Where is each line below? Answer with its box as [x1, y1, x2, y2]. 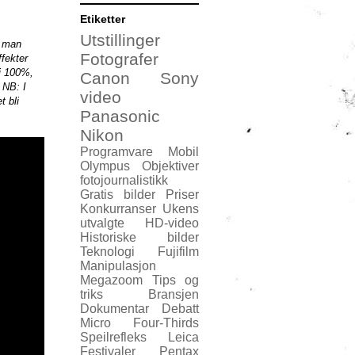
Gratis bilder [80, 187, 155, 201]
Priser [166, 187, 199, 201]
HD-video [145, 216, 199, 230]
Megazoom [80, 273, 143, 287]
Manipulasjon [80, 258, 156, 273]
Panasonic [80, 106, 160, 125]
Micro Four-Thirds [80, 315, 199, 330]
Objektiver [142, 158, 199, 173]
